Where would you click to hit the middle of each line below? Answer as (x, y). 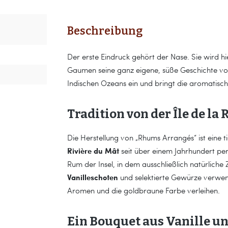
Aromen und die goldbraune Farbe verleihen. (144, 190)
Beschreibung (105, 31)
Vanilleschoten (93, 177)
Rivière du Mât (93, 151)
